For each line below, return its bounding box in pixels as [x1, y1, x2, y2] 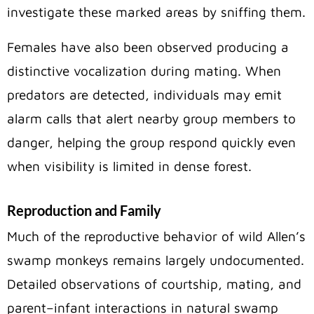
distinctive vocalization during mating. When [7, 63, 281, 79]
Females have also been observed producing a [7, 39, 289, 55]
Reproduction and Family [7, 202, 161, 219]
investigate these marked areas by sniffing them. [7, 4, 306, 20]
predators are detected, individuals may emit [7, 87, 282, 103]
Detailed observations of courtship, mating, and [7, 276, 301, 292]
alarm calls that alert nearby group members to [7, 111, 296, 127]
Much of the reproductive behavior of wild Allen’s [7, 228, 306, 245]
